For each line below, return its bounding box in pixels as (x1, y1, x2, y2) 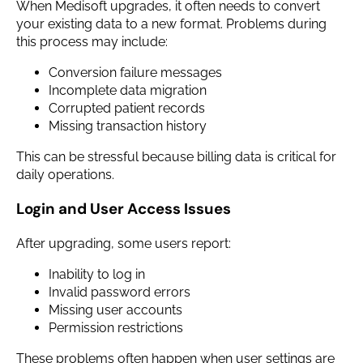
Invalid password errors (49, 284, 190, 300)
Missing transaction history (49, 117, 207, 134)
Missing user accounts (49, 301, 182, 318)
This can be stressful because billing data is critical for (16, 148, 336, 164)
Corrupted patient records (49, 100, 205, 116)
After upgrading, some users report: (16, 235, 231, 251)
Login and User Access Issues (16, 199, 231, 220)
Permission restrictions (49, 319, 183, 335)
